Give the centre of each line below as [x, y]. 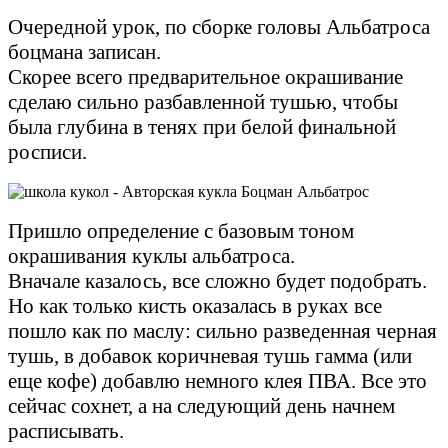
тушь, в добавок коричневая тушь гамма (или [210, 355]
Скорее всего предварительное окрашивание [205, 76]
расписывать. [66, 430]
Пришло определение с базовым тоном [181, 230]
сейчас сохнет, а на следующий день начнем [201, 405]
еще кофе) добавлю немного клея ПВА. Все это [217, 380]
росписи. [50, 151]
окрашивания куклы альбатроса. [151, 255]
